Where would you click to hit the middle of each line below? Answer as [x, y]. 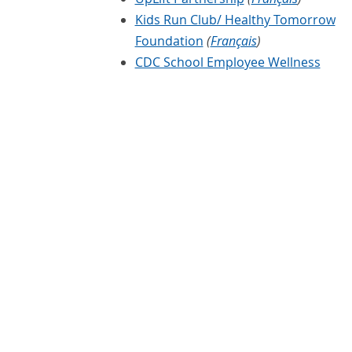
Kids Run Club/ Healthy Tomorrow [235, 20]
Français [233, 41]
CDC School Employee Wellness [227, 62]
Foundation [169, 41]
